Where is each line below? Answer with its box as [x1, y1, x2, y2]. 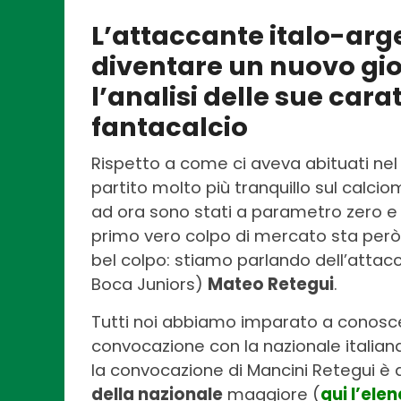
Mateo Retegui [208, 273, 334, 296]
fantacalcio [91, 109, 248, 146]
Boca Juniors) [91, 273, 208, 296]
